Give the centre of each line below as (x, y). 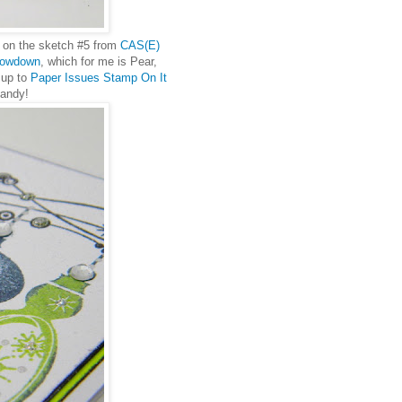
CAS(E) (140, 45)
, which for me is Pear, (99, 61)
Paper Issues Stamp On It (98, 77)
